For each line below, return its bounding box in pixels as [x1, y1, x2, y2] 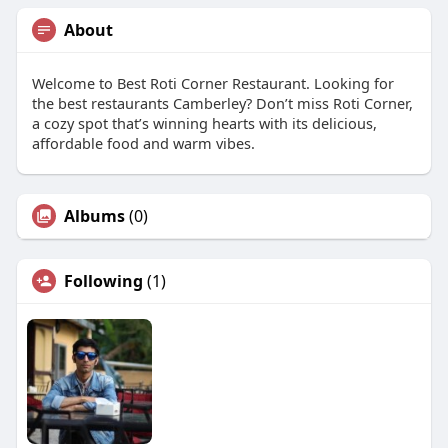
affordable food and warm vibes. [31, 132, 255, 153]
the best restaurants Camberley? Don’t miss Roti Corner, [31, 92, 413, 113]
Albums [63, 204, 125, 227]
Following [63, 269, 143, 292]
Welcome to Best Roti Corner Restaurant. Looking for [31, 72, 394, 93]
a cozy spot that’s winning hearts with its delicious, [31, 112, 377, 133]
